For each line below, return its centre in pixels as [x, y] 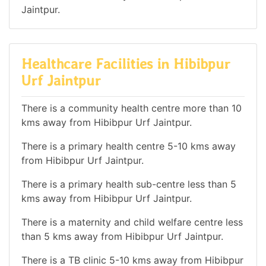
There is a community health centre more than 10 [132, 108]
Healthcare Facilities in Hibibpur [126, 64]
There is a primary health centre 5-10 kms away [129, 146]
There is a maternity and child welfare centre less [132, 222]
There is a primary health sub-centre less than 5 [129, 184]
